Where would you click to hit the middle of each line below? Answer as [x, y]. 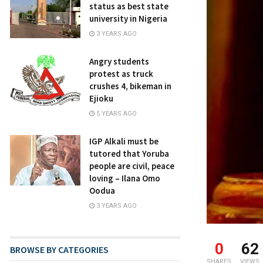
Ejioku [101, 98]
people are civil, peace [132, 166]
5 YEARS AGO [116, 114]
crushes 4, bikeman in [130, 86]
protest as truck [121, 74]
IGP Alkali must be [124, 141]
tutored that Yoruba [129, 154]
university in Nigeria [128, 18]
